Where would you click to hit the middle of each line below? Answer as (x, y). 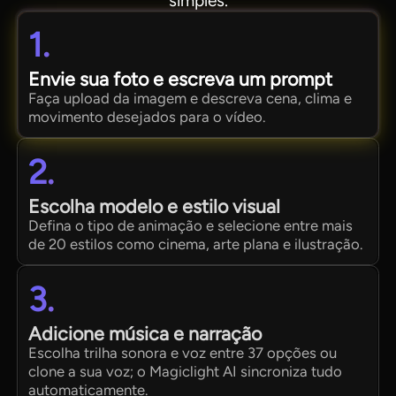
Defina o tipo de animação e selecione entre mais (191, 226)
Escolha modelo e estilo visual (155, 207)
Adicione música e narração (145, 334)
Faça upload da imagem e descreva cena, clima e (190, 99)
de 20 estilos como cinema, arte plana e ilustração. (196, 244)
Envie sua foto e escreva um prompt (181, 80)
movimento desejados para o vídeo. (147, 117)
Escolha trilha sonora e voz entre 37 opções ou (183, 353)
